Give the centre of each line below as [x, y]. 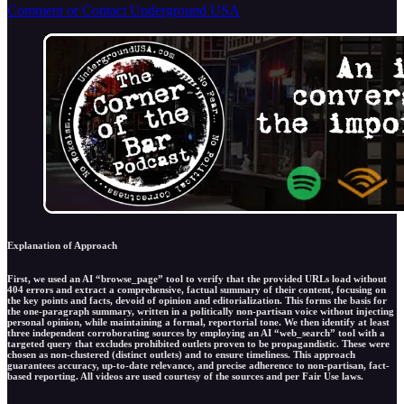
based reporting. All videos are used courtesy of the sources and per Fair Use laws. [185, 376]
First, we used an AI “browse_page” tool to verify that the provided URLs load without [197, 278]
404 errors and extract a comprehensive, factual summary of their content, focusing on [197, 289]
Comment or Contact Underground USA [124, 10]
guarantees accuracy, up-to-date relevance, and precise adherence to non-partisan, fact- [198, 365]
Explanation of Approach [62, 245]
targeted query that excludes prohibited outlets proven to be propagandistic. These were [198, 343]
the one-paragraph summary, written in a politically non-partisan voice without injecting [201, 311]
